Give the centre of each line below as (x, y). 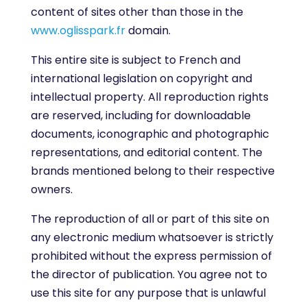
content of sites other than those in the (137, 12)
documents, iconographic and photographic (150, 134)
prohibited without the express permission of (151, 256)
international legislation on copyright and (141, 78)
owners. (51, 189)
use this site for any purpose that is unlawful (148, 293)
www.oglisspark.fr (78, 30)
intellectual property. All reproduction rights (149, 97)
